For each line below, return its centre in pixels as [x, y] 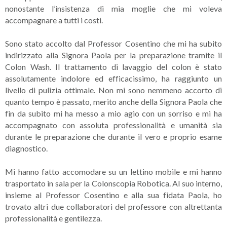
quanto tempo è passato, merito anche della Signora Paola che [113, 102]
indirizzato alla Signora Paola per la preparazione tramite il [113, 55]
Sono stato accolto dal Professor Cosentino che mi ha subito [113, 43]
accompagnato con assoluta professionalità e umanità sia [113, 125]
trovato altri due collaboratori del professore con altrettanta [113, 206]
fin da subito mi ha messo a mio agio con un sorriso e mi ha [113, 113]
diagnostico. [26, 148]
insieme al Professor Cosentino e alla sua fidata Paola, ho [113, 195]
